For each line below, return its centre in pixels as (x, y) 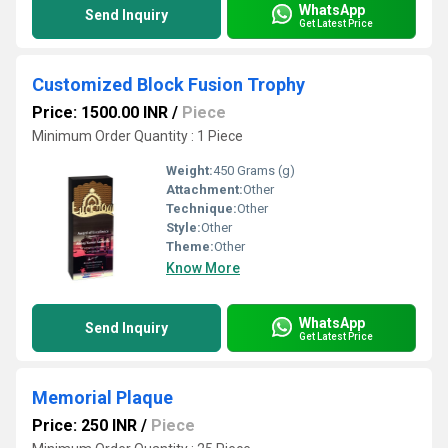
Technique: (201, 208)
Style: (183, 227)
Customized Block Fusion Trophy (168, 84)
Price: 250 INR (84, 425)
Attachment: (204, 189)
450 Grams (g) (254, 170)
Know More (203, 268)
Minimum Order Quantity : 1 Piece (137, 136)
